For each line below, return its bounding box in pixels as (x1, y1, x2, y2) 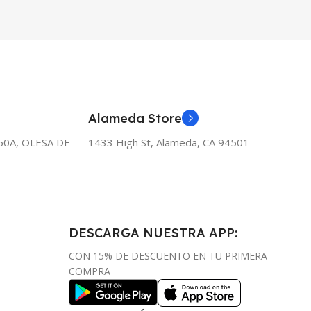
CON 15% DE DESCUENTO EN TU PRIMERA (68, 249, 267, 263)
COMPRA (68, 264, 110, 278)
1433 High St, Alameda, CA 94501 (88, 135, 249, 150)
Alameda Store (88, 110, 182, 127)
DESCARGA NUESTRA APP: (68, 225, 237, 242)
